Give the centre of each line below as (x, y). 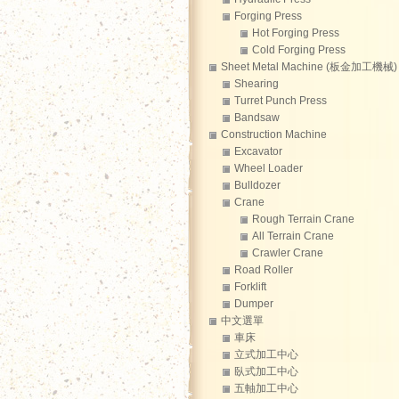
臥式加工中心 (266, 371)
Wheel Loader (269, 168)
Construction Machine (274, 134)
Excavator (258, 151)
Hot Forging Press (296, 33)
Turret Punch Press (281, 101)
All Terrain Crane (293, 236)
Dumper (254, 304)
